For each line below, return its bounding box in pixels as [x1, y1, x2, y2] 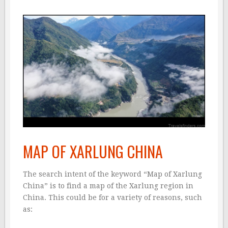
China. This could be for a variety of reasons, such [23, 193, 202, 202]
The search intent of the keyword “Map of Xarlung [23, 170, 202, 179]
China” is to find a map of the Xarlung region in [23, 182, 193, 190]
